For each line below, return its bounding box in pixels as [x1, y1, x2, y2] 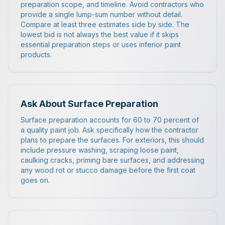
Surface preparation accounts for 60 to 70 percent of [21, 116, 199, 124]
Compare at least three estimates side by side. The [21, 20, 189, 29]
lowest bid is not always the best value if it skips [21, 30, 179, 39]
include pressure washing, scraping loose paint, [21, 146, 179, 154]
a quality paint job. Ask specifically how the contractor [21, 126, 198, 134]
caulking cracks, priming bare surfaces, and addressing [21, 156, 204, 164]
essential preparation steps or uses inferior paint [21, 40, 181, 49]
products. [21, 50, 52, 59]
